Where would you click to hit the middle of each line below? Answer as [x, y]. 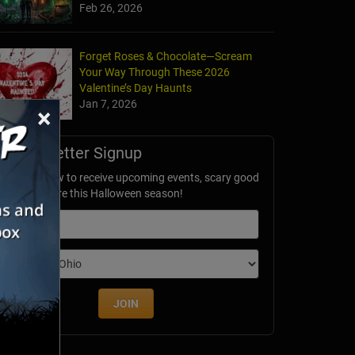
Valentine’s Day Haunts [136, 88]
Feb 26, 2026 [111, 8]
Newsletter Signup [75, 153]
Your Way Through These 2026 [155, 73]
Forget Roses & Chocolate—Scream [166, 57]
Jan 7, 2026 [108, 104]
